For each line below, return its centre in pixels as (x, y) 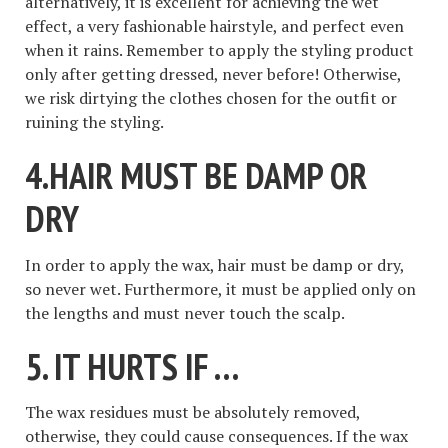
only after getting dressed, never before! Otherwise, (213, 74)
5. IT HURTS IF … (132, 366)
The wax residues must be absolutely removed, (192, 412)
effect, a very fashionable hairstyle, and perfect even (214, 26)
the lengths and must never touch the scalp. (185, 312)
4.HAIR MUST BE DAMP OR (196, 176)
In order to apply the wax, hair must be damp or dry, (214, 264)
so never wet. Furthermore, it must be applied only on (220, 288)
